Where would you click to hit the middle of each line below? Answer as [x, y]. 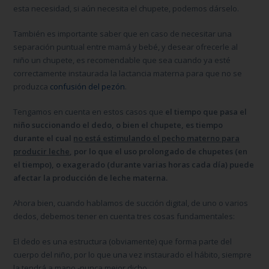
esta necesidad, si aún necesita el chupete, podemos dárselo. [126, 8]
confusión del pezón [88, 86]
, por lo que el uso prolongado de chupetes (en [159, 151]
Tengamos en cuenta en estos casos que [89, 111]
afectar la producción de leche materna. [91, 177]
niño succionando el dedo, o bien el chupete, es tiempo [118, 125]
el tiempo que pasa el [206, 111]
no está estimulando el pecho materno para [157, 138]
